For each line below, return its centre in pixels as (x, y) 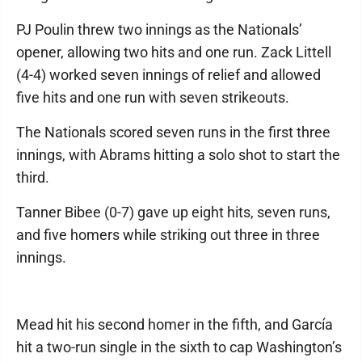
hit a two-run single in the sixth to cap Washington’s (179, 347)
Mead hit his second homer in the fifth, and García (175, 325)
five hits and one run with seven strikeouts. (153, 98)
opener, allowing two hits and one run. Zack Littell (174, 53)
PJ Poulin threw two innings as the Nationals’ (159, 30)
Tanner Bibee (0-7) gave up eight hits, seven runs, (173, 213)
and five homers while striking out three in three (168, 235)
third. (33, 178)
